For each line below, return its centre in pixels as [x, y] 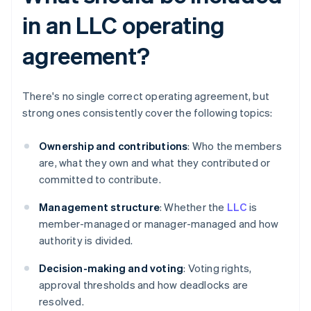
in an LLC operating [124, 25]
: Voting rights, [218, 268]
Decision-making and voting [111, 268]
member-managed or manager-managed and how [159, 224]
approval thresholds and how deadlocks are [144, 285]
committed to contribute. [100, 179]
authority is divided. [86, 241]
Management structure [99, 207]
